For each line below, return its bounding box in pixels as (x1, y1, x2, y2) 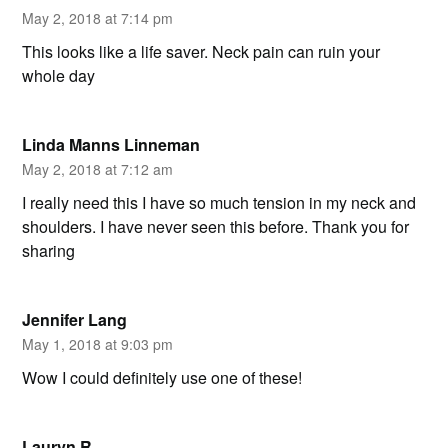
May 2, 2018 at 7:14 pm (22, 7, 174, 28)
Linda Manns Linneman (22, 132, 201, 156)
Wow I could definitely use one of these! (22, 365, 303, 389)
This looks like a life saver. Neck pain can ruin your (22, 39, 381, 63)
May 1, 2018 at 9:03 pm (22, 333, 174, 354)
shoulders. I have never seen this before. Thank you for (22, 214, 410, 238)
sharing (22, 238, 76, 262)
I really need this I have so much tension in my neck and (22, 190, 417, 214)
